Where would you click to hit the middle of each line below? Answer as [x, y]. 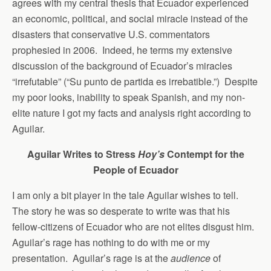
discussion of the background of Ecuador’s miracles [122, 66]
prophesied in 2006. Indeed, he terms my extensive [122, 50]
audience [192, 258]
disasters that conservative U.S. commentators [111, 34]
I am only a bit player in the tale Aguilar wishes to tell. [126, 195]
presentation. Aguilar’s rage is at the [91, 258]
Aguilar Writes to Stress [82, 154]
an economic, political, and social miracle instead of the [130, 18]
